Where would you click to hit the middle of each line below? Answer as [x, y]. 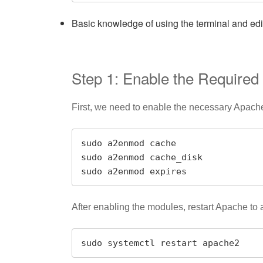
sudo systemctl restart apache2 [160, 243]
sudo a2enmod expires [134, 171]
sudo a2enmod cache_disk [142, 157]
